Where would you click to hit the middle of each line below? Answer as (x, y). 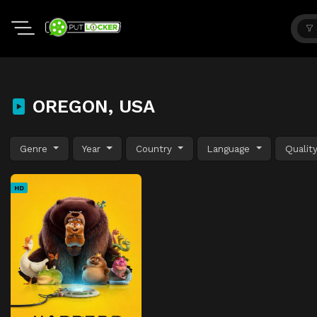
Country (155, 148)
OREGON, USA (91, 106)
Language (230, 148)
